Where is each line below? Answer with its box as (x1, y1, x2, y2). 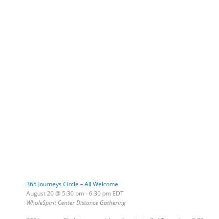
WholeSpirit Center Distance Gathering (26, 198, 126, 206)
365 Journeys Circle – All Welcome (26, 179, 118, 188)
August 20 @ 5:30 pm (26, 189, 84, 197)
